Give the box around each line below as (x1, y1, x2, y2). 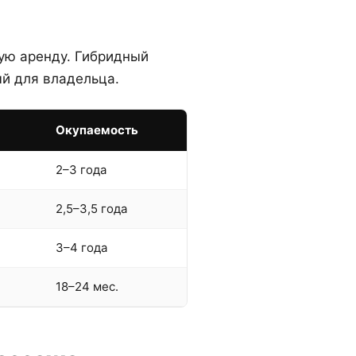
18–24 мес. (56, 279, 118, 294)
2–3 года (56, 162, 106, 177)
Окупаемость (56, 122, 138, 137)
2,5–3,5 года (56, 201, 127, 216)
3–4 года (56, 240, 107, 255)
